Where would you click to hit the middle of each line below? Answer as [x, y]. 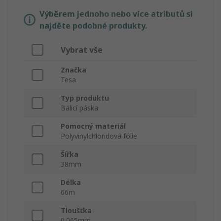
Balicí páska [79, 108]
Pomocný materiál [93, 126]
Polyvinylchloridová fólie [99, 136]
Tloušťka [76, 211]
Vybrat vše [82, 50]
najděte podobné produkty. [93, 26]
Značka [74, 70]
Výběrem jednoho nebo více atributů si [116, 14]
